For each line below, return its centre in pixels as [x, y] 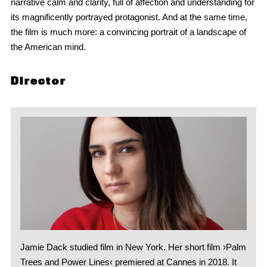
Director [38, 81]
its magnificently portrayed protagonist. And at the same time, [129, 17]
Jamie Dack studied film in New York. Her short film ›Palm [133, 247]
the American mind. [48, 47]
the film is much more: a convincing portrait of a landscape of [128, 32]
